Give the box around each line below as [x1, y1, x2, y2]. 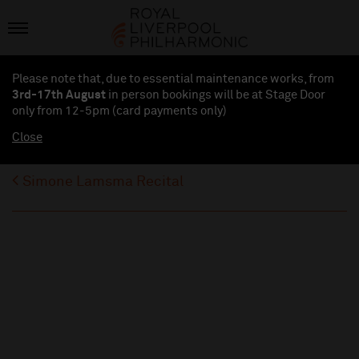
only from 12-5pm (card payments [12, 105, 200, 118]
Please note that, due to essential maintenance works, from [12, 73, 334, 86]
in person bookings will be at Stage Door [106, 89, 325, 102]
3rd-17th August [12, 89, 106, 102]
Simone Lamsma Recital [22, 175, 184, 190]
